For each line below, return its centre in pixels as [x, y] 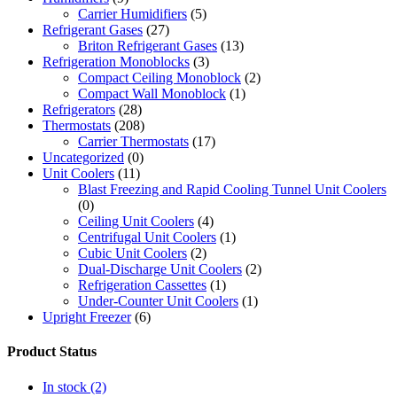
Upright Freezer [87, 317]
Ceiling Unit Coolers [136, 222]
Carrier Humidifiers [132, 14]
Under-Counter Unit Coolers [158, 301]
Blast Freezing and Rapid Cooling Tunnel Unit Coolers [232, 190]
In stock [66, 386]
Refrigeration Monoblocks [116, 62]
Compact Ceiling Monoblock [160, 78]
